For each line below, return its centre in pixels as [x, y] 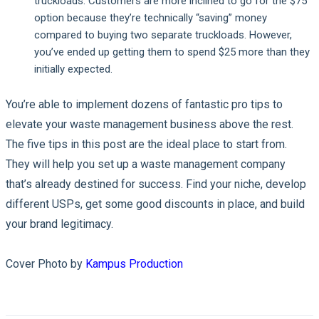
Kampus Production [134, 263]
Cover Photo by [46, 263]
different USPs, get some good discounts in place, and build [155, 204]
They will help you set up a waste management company [146, 164]
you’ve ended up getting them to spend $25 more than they [172, 52]
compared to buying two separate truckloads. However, [163, 35]
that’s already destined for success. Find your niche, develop [156, 184]
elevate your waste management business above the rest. [150, 124]
